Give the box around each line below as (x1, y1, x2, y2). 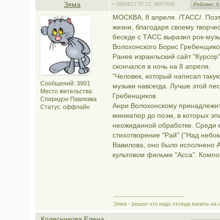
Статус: (40, 104, 63, 110)
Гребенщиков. (112, 92, 158, 100)
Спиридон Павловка (40, 96, 97, 103)
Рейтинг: (193, 1, 216, 7)
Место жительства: (40, 88, 93, 95)
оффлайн (63, 104, 90, 110)
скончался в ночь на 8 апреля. (112, 62, 211, 70)
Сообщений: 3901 (40, 80, 90, 87)
